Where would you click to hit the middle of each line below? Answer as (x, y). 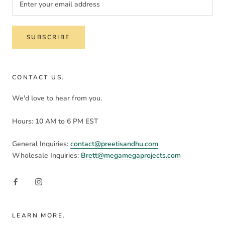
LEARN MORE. (39, 216)
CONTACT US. (38, 78)
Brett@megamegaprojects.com (131, 156)
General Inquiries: (41, 144)
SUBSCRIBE (48, 37)
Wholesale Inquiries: (46, 156)
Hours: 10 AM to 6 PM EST (56, 121)
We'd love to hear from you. (57, 98)
